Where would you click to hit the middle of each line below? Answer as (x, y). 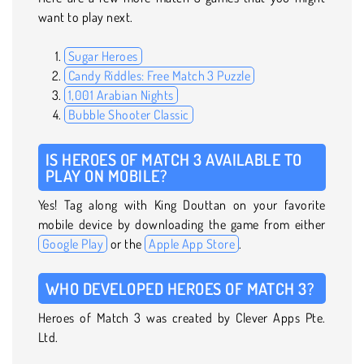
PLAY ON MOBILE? (106, 175)
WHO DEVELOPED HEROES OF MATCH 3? (182, 288)
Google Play (73, 243)
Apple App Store (192, 243)
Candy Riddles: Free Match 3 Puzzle (160, 75)
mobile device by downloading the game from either (182, 224)
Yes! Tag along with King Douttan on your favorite (182, 204)
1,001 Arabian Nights (121, 95)
